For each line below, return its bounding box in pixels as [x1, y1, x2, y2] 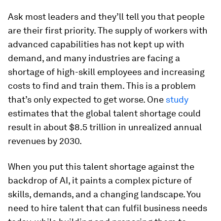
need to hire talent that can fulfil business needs [8, 203, 207, 213]
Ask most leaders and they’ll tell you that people [8, 11, 205, 22]
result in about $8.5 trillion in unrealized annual [8, 122, 202, 132]
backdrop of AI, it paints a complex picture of [8, 175, 192, 185]
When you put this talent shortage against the [8, 161, 194, 172]
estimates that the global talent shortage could [8, 108, 201, 118]
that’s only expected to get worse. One [8, 94, 166, 105]
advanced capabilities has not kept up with [8, 39, 184, 49]
